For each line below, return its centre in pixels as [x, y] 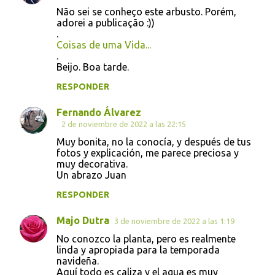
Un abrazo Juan [91, 175]
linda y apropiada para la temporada [138, 250]
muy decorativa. [92, 164]
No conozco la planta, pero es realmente [146, 238]
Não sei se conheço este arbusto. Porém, [146, 11]
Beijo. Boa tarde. [93, 67]
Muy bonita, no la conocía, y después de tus [154, 141]
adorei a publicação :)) [106, 22]
